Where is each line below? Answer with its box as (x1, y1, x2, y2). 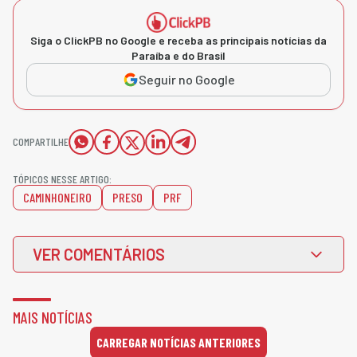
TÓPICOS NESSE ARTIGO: (13, 171, 112, 186)
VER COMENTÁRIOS (33, 244, 165, 264)
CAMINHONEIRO (23, 189, 92, 205)
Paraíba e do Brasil (131, 48, 226, 62)
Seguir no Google (138, 71, 235, 87)
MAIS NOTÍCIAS (13, 307, 92, 327)
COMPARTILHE (13, 134, 69, 148)
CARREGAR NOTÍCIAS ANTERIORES (96, 335, 261, 351)
